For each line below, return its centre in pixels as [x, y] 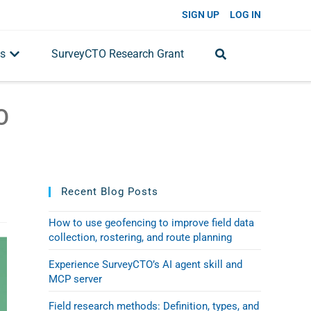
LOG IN [245, 15]
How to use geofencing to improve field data [151, 223]
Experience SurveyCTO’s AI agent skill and [145, 264]
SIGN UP [201, 15]
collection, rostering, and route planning [140, 237]
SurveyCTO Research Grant [118, 53]
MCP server [75, 279]
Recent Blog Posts [110, 192]
